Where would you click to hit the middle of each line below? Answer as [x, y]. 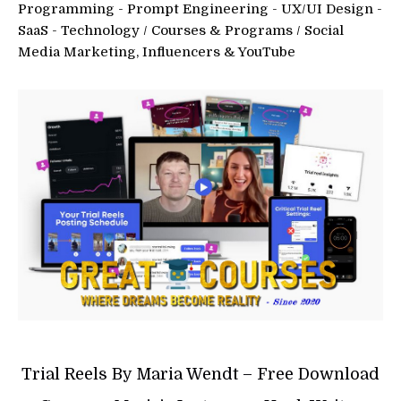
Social [324, 31]
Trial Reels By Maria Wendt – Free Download [200, 375]
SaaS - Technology [79, 31]
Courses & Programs [222, 31]
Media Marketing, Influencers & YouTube [157, 52]
